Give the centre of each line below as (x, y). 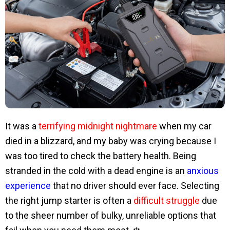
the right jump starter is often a (69, 201)
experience (28, 186)
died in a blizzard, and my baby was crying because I (111, 141)
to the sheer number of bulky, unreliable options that (111, 216)
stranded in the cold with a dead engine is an (96, 171)
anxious (203, 171)
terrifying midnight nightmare (98, 126)
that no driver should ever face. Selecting (135, 186)
